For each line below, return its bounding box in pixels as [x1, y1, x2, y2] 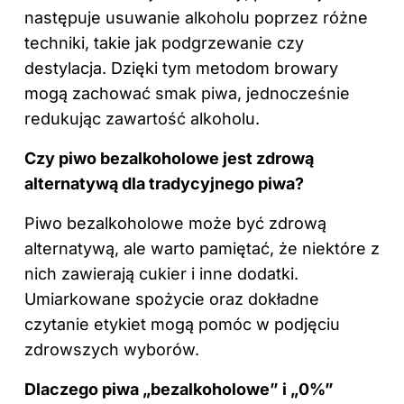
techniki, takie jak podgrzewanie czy [24, 32, 304, 52]
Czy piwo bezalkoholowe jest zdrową [24, 148, 314, 168]
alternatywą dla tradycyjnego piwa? [24, 173, 304, 193]
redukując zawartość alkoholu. [24, 108, 260, 128]
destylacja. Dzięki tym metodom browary [24, 58, 338, 78]
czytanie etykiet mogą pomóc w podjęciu [24, 314, 340, 334]
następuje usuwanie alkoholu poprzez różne [24, 7, 368, 27]
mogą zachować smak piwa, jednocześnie [24, 83, 350, 103]
